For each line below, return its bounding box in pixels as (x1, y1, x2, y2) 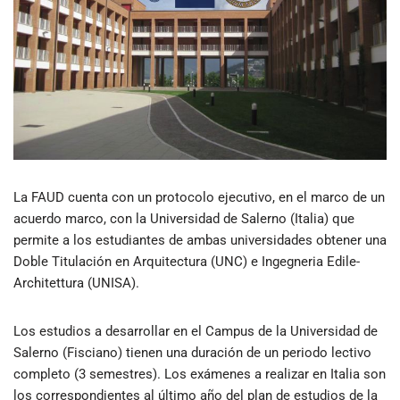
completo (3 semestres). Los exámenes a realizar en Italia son (13, 365, 386, 382)
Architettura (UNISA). (13, 274, 139, 291)
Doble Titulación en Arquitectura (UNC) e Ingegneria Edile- (13, 253, 360, 270)
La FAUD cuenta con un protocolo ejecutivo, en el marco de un (13, 188, 385, 205)
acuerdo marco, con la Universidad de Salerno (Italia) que (13, 210, 354, 227)
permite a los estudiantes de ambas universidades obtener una (13, 231, 387, 248)
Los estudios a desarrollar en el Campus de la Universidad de (13, 322, 378, 339)
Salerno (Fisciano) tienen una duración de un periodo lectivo (13, 344, 371, 361)
